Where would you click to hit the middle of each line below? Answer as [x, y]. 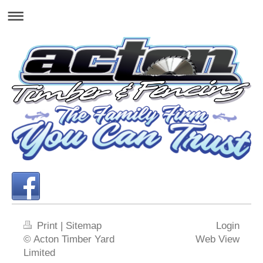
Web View [218, 239]
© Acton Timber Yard [69, 239]
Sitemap [84, 225]
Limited [39, 252]
